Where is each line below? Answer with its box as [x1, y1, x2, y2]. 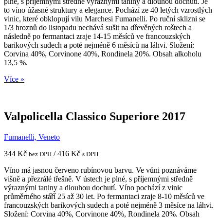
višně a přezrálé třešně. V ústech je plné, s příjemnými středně [4, 174, 193, 183]
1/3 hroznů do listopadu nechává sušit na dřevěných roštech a [4, 23, 192, 32]
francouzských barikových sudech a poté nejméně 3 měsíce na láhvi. [4, 200, 214, 209]
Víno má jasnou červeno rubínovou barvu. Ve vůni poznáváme [4, 165, 197, 174]
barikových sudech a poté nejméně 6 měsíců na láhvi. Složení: [4, 40, 194, 49]
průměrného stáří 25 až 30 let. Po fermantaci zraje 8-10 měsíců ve [4, 192, 204, 200]
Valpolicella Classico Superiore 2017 [4, 109, 185, 123]
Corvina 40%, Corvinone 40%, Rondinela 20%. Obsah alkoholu [4, 49, 201, 58]
